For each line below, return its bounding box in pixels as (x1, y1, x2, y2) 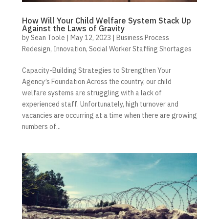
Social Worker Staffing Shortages (88, 44, 192, 53)
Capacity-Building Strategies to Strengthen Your (22, 66, 171, 75)
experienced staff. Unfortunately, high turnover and (22, 99, 178, 109)
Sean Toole (30, 33, 65, 42)
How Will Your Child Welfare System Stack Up (22, 15, 191, 25)
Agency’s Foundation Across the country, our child (22, 77, 172, 86)
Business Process (116, 33, 169, 42)
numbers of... (22, 122, 61, 131)
